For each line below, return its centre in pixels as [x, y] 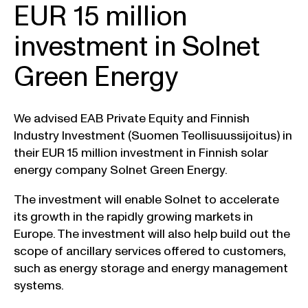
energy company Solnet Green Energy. [121, 170]
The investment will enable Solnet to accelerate [146, 200]
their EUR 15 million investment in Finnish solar [141, 153]
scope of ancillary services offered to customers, [150, 252]
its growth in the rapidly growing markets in [133, 217]
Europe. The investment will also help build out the [152, 234]
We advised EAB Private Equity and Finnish [132, 119]
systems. [39, 286]
